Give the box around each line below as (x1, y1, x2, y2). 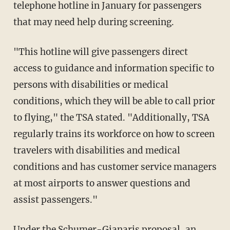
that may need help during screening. (13, 16, 174, 28)
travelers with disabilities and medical (13, 144, 180, 156)
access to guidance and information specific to (13, 62, 214, 74)
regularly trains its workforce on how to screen (13, 128, 215, 140)
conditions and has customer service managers (13, 161, 217, 172)
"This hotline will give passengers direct (13, 46, 188, 57)
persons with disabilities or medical (13, 79, 168, 90)
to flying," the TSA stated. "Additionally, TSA (13, 111, 209, 123)
